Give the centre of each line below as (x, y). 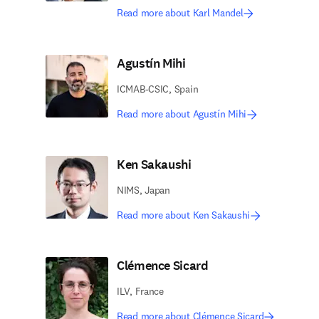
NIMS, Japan (143, 190)
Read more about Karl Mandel (180, 13)
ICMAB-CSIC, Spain (158, 89)
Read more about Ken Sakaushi (184, 215)
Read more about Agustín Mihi (182, 114)
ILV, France (140, 291)
